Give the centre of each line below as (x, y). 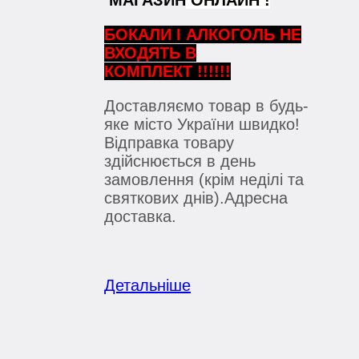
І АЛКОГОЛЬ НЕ (236, 35)
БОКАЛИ (138, 35)
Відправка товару (169, 143)
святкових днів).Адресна (196, 198)
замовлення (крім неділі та (204, 180)
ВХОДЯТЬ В (150, 53)
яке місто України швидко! (202, 125)
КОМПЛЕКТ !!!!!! (167, 72)
